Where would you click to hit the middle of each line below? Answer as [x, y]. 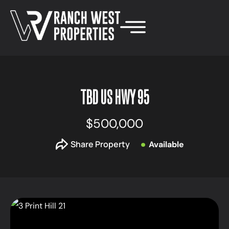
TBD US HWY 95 [114, 97]
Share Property [100, 144]
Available [166, 144]
